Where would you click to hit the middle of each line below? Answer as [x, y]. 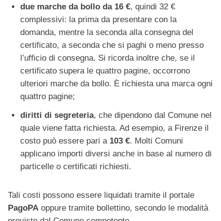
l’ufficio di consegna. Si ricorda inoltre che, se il [108, 58]
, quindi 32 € [153, 7]
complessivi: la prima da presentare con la [98, 20]
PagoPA [23, 208]
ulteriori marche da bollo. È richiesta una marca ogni [116, 84]
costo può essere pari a [65, 141]
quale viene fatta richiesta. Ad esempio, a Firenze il [114, 128]
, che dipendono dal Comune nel [153, 115]
